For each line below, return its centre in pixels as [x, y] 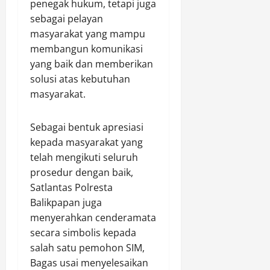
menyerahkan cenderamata [93, 217]
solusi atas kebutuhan [80, 79]
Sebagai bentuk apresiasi [87, 127]
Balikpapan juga [66, 202]
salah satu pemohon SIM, [87, 247]
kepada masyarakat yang [86, 142]
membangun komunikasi [86, 49]
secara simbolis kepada [83, 232]
